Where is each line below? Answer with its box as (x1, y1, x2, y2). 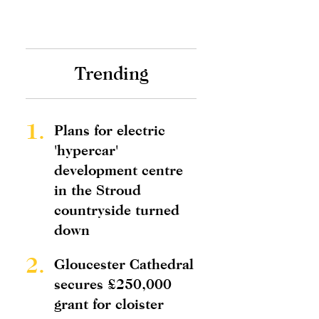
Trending (73, 63, 149, 84)
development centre (54, 162, 183, 178)
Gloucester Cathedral (54, 256, 194, 272)
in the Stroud (54, 182, 141, 198)
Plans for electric (54, 122, 165, 138)
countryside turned (54, 202, 179, 218)
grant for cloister (54, 296, 164, 312)
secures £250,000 (54, 276, 172, 292)
